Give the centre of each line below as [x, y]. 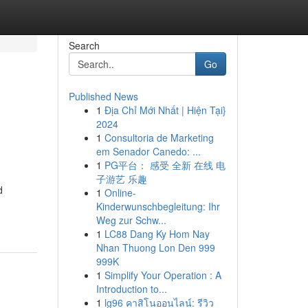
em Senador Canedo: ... [148, 151]
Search [84, 45]
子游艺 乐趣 [121, 179]
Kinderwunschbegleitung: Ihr [158, 206]
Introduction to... [131, 289]
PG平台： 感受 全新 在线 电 [165, 165]
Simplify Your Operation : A [163, 275]
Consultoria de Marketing [159, 137]
